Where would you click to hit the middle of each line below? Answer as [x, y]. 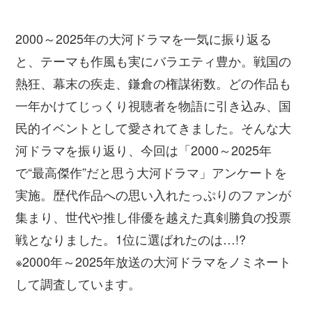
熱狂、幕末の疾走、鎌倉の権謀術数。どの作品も [154, 83]
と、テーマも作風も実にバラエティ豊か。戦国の [154, 61]
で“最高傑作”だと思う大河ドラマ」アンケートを [151, 172]
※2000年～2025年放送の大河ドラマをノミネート [154, 262]
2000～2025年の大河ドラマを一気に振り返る [144, 39]
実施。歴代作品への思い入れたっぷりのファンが [154, 195]
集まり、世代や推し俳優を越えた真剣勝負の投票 [154, 217]
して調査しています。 [78, 284]
